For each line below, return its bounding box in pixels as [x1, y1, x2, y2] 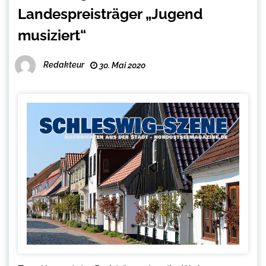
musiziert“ [18, 27, 86, 45]
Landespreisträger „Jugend [18, 5, 202, 23]
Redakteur [43, 60, 84, 70]
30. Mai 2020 [97, 61, 145, 71]
